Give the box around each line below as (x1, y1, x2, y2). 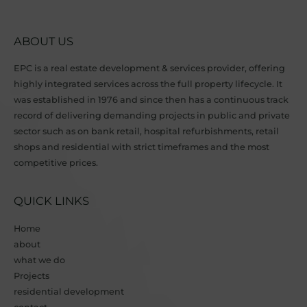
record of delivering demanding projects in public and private (14, 110, 290, 121)
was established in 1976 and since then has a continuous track (14, 94, 288, 105)
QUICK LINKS (14, 194, 89, 208)
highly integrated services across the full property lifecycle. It (14, 78, 282, 89)
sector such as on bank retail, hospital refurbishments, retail (14, 125, 279, 136)
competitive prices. (14, 157, 98, 168)
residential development (14, 286, 124, 297)
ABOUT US (14, 34, 73, 48)
